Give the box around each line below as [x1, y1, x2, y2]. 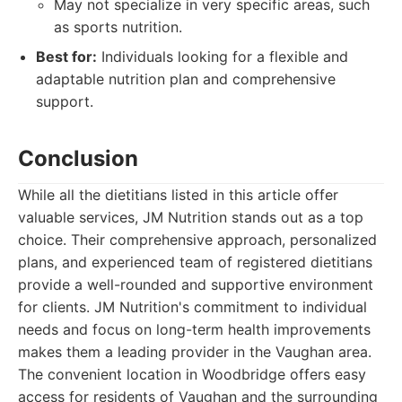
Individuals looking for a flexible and [97, 48, 348, 66]
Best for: [36, 48, 97, 66]
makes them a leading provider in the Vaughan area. [18, 343, 371, 361]
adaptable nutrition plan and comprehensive [36, 70, 336, 88]
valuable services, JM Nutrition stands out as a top [18, 208, 363, 226]
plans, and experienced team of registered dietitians [18, 253, 372, 271]
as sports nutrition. [54, 18, 182, 36]
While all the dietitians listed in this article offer [18, 186, 338, 204]
